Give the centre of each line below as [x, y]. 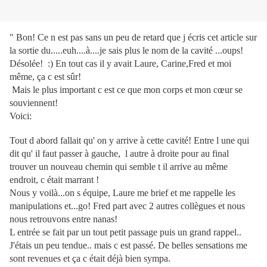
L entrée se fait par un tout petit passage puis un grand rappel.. [125, 232]
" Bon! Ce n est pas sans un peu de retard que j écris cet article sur [133, 38]
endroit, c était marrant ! [54, 180]
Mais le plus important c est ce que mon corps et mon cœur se [126, 90]
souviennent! [35, 103]
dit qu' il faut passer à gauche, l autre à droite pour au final [119, 154]
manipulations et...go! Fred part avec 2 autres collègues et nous [127, 206]
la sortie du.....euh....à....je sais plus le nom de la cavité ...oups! [126, 51]
